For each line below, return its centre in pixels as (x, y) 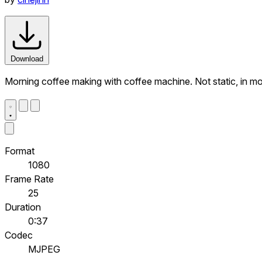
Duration (23, 207)
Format (20, 151)
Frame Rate (29, 179)
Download (27, 58)
